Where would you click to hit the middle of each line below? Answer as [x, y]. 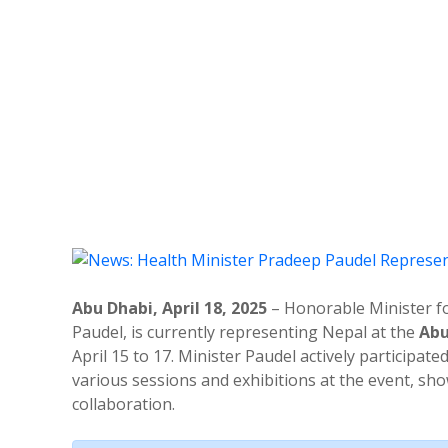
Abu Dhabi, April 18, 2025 [169, 307]
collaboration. [123, 403]
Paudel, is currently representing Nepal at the [245, 331]
